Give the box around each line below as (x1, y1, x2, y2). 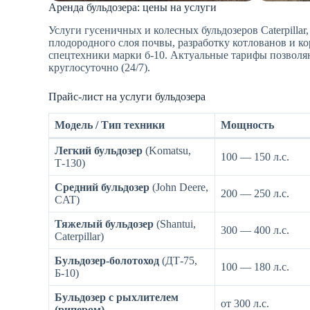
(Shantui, (154, 218, 196, 230)
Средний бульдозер (55, 181, 149, 194)
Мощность (221, 119, 274, 131)
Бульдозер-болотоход (55, 255, 159, 267)
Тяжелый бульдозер (55, 218, 154, 230)
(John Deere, (149, 181, 208, 194)
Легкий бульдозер (55, 145, 143, 157)
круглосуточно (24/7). (48, 61, 150, 73)
